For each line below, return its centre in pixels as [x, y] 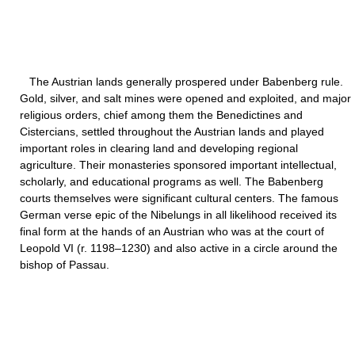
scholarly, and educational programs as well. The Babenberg [172, 181]
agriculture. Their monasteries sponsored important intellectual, [178, 165]
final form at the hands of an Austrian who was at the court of [172, 231]
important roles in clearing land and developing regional [159, 148]
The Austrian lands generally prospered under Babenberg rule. [181, 82]
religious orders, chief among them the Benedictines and [161, 115]
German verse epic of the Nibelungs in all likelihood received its [178, 215]
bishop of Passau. [65, 265]
